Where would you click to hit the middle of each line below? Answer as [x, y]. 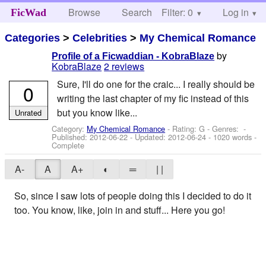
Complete [68, 145]
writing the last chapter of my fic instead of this [153, 98]
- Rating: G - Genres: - [206, 128]
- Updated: [148, 137]
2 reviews [124, 66]
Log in [235, 12]
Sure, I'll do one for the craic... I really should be [156, 84]
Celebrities [100, 38]
